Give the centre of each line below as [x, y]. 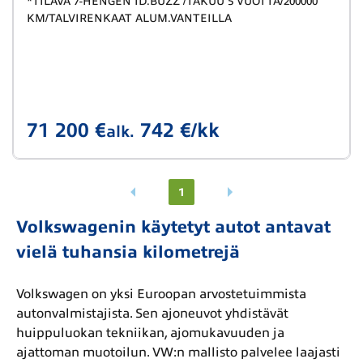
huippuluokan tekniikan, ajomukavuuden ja [150, 333]
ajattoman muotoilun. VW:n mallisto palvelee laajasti [178, 352]
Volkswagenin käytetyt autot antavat [173, 227]
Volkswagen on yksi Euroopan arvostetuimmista [161, 294]
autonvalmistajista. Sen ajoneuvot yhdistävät [152, 314]
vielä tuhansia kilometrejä [128, 252]
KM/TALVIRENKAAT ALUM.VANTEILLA [129, 18]
